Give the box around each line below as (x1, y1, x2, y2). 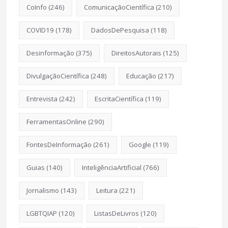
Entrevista (26, 94, 58, 103)
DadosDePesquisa (91, 25, 149, 35)
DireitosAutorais (111, 48, 161, 58)
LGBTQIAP (26, 208, 57, 218)
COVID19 (26, 25, 54, 35)
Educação (126, 71, 156, 80)
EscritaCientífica (94, 94, 144, 103)
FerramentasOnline (26, 117, 87, 126)
